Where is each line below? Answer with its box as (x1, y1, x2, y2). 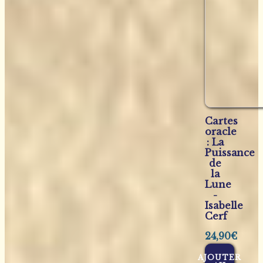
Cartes (205, 114, 238, 127)
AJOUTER (198, 253, 241, 262)
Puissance (205, 146, 255, 159)
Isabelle (205, 199, 244, 211)
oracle (205, 125, 237, 137)
